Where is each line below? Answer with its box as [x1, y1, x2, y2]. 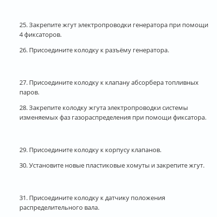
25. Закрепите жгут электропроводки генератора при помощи [19, 20, 208, 29]
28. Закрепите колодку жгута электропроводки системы [19, 103, 188, 112]
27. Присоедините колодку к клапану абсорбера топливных [19, 77, 199, 87]
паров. [19, 87, 39, 96]
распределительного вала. [19, 202, 99, 212]
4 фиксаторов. [19, 30, 62, 39]
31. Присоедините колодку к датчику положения [19, 193, 165, 202]
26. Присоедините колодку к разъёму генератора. [19, 45, 169, 54]
